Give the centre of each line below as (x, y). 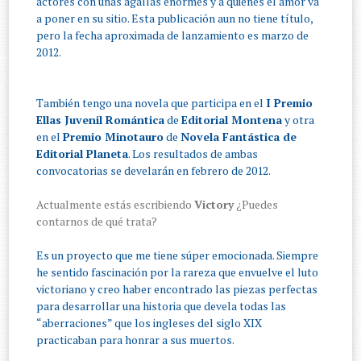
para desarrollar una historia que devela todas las (162, 306)
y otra (299, 120)
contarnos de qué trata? (97, 222)
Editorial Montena (232, 120)
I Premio (290, 103)
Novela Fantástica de (239, 137)
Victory (214, 205)
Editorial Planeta (83, 154)
